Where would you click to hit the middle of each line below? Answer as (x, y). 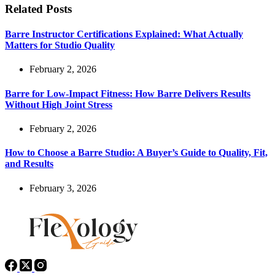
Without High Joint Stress (59, 104)
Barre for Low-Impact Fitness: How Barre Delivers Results (128, 93)
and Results (29, 164)
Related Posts (38, 9)
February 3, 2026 (63, 188)
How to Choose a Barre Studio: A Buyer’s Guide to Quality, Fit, (136, 153)
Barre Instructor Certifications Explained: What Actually (124, 34)
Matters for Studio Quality (60, 45)
